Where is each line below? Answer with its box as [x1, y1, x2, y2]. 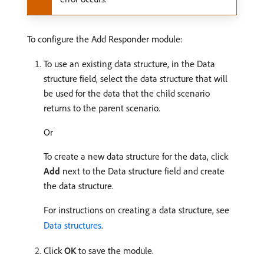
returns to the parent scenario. [44, 102, 160, 114]
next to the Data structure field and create [60, 165, 225, 177]
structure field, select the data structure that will [44, 72, 227, 84]
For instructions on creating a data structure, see [44, 204, 229, 216]
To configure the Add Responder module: [27, 33, 183, 45]
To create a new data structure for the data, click [44, 150, 228, 162]
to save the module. [76, 245, 154, 256]
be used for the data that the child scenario [44, 87, 210, 99]
